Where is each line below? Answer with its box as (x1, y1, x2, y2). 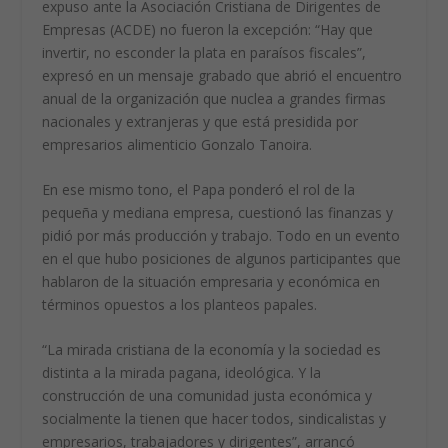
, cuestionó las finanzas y (230, 203, 394, 222)
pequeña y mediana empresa (42, 203, 231, 222)
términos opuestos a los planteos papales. (42, 295, 318, 314)
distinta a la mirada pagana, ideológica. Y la (42, 363, 322, 383)
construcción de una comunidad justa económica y (42, 386, 373, 406)
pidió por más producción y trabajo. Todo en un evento (42, 226, 401, 245)
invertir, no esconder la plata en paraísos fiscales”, (42, 42, 367, 62)
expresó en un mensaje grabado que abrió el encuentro (42, 65, 403, 85)
